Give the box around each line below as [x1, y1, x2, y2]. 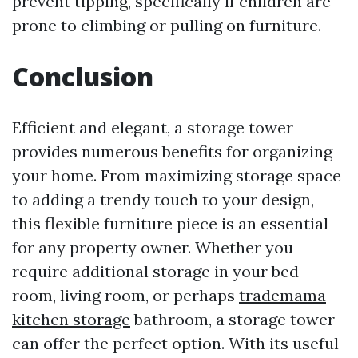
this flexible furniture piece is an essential [12, 213, 328, 233]
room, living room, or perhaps [12, 285, 239, 305]
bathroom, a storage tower [130, 309, 335, 329]
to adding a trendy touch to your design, [12, 189, 314, 209]
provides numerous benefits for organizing [12, 141, 332, 161]
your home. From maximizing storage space [12, 165, 341, 185]
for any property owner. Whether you [12, 237, 293, 257]
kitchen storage [12, 309, 130, 329]
